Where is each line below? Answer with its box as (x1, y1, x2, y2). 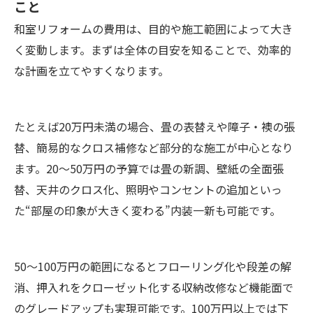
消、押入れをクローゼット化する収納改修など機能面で (14, 279, 293, 296)
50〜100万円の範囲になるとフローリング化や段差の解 (14, 258, 291, 275)
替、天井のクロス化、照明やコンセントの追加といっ (14, 181, 282, 198)
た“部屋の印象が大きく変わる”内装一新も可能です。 (14, 202, 281, 219)
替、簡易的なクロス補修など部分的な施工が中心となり (14, 139, 293, 156)
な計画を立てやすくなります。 (14, 62, 169, 80)
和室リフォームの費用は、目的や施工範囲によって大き (14, 20, 293, 38)
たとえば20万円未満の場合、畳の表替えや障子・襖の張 (14, 118, 295, 136)
